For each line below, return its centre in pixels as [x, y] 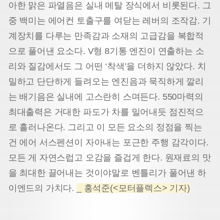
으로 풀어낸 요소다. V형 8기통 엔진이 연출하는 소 [106, 51]
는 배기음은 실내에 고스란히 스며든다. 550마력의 [106, 97]
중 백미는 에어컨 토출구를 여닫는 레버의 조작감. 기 [110, 21]
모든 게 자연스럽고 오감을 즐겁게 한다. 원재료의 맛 [110, 158]
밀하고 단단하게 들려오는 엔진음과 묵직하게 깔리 [106, 82]
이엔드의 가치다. [42, 188]
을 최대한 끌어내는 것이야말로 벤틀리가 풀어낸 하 [107, 173]
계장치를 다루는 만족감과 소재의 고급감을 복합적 [106, 36]
